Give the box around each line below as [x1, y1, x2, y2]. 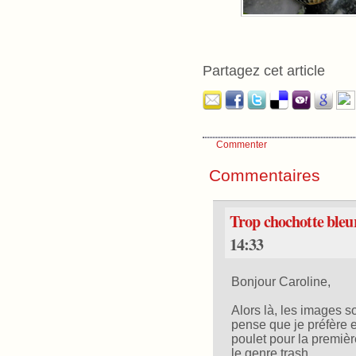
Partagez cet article [203, 61, 325, 79]
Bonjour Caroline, [230, 275, 331, 289]
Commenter [216, 139, 267, 151]
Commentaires [209, 166, 320, 185]
